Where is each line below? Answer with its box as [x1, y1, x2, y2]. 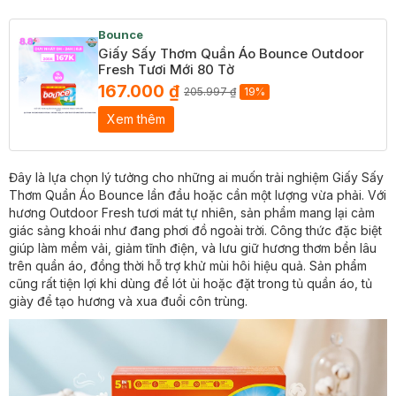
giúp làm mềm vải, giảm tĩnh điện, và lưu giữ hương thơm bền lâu [9, 240, 377, 255]
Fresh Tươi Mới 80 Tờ [98, 61, 234, 78]
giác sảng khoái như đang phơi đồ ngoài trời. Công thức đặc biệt [9, 223, 382, 238]
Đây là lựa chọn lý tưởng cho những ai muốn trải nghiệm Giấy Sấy [9, 170, 384, 185]
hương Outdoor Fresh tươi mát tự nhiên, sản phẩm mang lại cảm [9, 205, 375, 220]
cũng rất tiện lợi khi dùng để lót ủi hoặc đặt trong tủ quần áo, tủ [9, 276, 372, 291]
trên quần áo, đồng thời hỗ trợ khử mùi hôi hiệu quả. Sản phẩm [9, 258, 367, 273]
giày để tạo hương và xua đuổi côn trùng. [9, 293, 247, 308]
